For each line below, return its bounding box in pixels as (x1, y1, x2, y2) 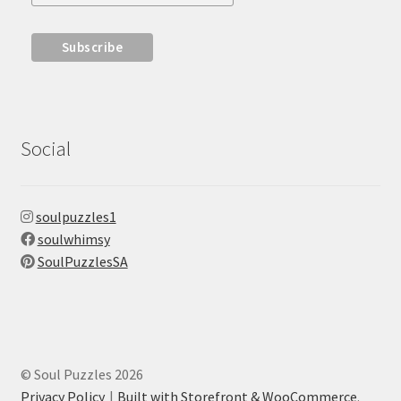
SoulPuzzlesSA (37, 252, 128, 271)
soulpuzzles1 (35, 208, 116, 226)
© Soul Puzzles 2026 (20, 365, 143, 384)
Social (20, 136, 71, 162)
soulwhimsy (37, 230, 110, 249)
